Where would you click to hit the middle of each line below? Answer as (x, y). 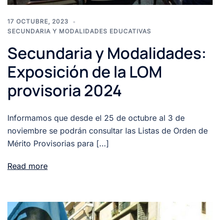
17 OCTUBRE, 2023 (38, 22)
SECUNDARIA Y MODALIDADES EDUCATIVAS (79, 31)
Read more (27, 166)
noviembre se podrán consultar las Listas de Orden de (108, 131)
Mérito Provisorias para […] (58, 144)
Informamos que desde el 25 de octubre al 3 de (96, 118)
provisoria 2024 (65, 91)
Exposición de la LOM (85, 72)
